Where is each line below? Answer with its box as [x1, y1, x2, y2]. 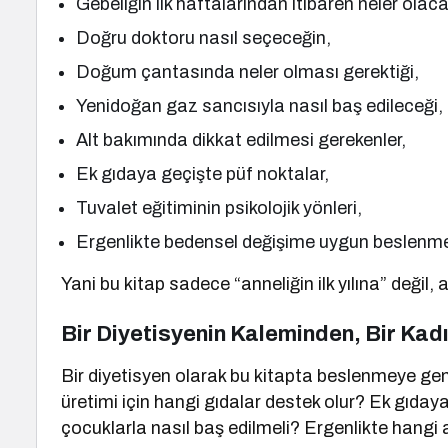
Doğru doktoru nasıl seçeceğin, [76, 28, 332, 48]
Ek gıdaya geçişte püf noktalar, [76, 164, 330, 184]
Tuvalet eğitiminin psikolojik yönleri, [76, 198, 363, 218]
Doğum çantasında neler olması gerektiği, [76, 62, 420, 82]
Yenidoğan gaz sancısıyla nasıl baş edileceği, [76, 96, 444, 116]
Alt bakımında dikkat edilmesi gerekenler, [76, 130, 407, 150]
